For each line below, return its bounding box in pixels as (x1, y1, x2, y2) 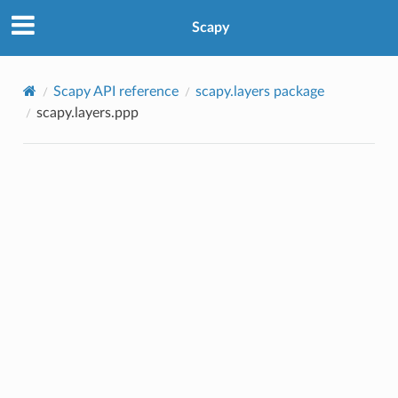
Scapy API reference (52, 84, 179, 99)
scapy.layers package (195, 84, 324, 99)
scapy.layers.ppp (36, 105, 139, 120)
